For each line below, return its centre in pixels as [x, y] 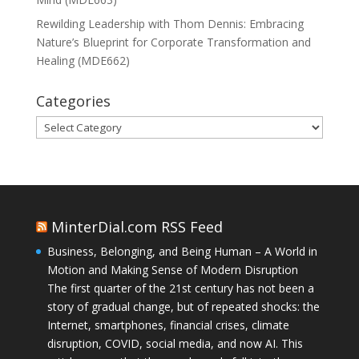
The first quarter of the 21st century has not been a [180, 288]
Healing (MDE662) [83, 61]
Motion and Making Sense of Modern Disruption [172, 270]
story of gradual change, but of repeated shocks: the [183, 307]
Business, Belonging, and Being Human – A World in [182, 252]
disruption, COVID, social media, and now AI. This [175, 344]
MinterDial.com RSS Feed [137, 227]
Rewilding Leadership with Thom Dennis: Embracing [169, 24]
